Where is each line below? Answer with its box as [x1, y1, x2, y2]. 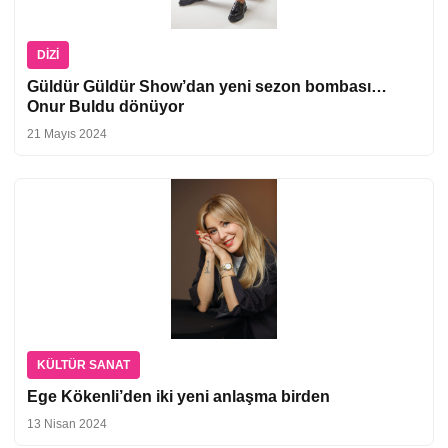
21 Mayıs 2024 [27, 126, 107, 141]
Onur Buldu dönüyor [27, 97, 184, 115]
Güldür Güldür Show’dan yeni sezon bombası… [27, 77, 387, 95]
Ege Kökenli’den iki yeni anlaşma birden [27, 387, 338, 405]
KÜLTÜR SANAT [37, 357, 130, 372]
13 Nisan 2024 [27, 416, 107, 431]
